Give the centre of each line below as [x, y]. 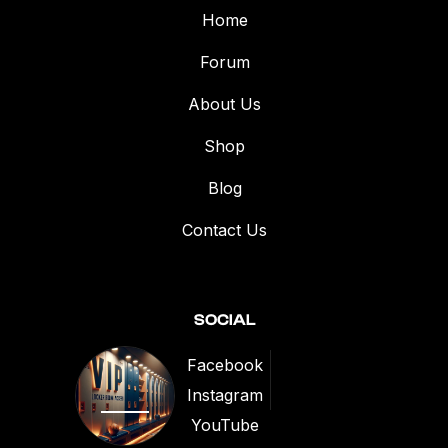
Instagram [224, 395]
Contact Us [224, 230]
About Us [224, 104]
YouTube [224, 425]
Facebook [224, 365]
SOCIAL [224, 320]
